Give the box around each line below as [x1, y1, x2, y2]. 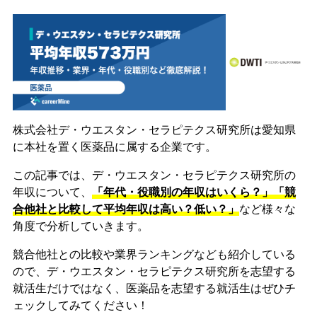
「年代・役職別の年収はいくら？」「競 [91, 185, 296, 200]
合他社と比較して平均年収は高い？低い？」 [12, 202, 239, 217]
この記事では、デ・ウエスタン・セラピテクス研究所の [12, 168, 296, 183]
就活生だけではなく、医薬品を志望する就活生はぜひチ [12, 282, 296, 296]
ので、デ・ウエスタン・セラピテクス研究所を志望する [12, 265, 296, 279]
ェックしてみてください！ [12, 299, 149, 313]
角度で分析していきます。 [12, 219, 149, 234]
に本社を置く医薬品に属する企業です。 [12, 140, 217, 154]
